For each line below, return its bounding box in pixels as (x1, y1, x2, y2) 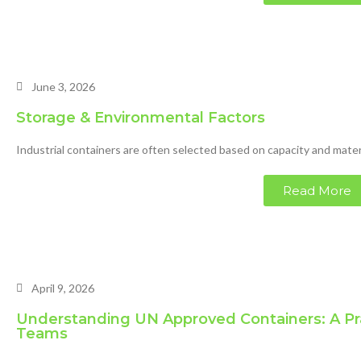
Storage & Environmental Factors (16, 109, 265, 127)
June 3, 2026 (31, 80, 95, 93)
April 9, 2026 (31, 281, 94, 295)
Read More (283, 183, 351, 198)
